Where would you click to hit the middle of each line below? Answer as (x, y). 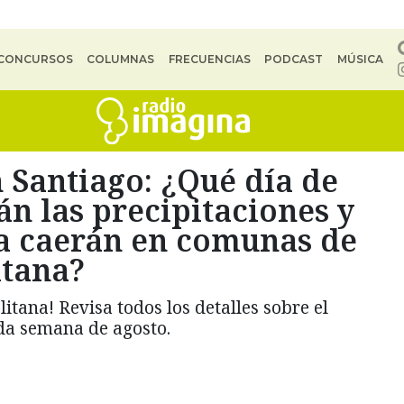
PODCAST (294, 59)
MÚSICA (360, 59)
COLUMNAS (121, 59)
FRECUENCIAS (209, 59)
